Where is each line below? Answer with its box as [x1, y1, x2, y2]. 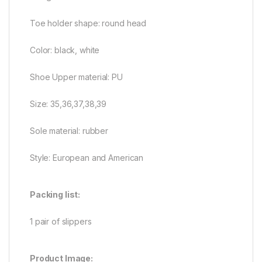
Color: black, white [30, 45, 100, 56]
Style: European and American [30, 153, 144, 163]
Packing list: [30, 189, 81, 200]
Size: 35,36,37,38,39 [30, 99, 107, 109]
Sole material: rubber [30, 126, 109, 136]
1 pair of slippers [30, 216, 94, 227]
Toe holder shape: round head [30, 18, 147, 29]
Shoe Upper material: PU [30, 72, 123, 82]
